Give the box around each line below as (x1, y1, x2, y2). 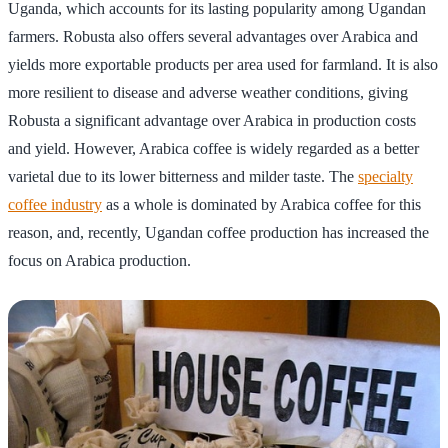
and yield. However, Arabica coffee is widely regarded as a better (8, 139, 419, 157)
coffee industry (8, 195, 102, 213)
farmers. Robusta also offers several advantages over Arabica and (8, 27, 418, 45)
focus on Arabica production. (8, 251, 191, 269)
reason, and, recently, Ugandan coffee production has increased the (8, 223, 429, 241)
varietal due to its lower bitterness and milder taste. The (8, 167, 358, 185)
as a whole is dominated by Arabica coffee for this (102, 195, 421, 213)
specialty (358, 167, 413, 185)
